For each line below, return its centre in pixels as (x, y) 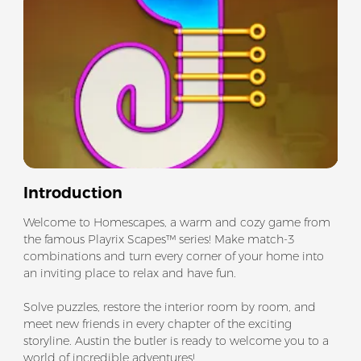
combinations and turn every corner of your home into (173, 256)
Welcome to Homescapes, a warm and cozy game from (176, 222)
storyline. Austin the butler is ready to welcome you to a (176, 340)
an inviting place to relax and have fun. (129, 273)
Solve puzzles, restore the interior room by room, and (169, 307)
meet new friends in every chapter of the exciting (157, 324)
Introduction (73, 193)
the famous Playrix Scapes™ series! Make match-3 (159, 239)
